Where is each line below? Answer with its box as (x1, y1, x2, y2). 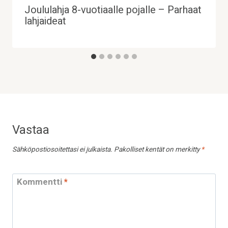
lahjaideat (24, 14, 66, 29)
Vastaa (12, 121, 49, 139)
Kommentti (16, 175, 64, 188)
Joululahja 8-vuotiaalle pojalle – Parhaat (24, 3, 202, 18)
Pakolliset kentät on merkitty (114, 145, 201, 155)
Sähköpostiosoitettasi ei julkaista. (12, 145, 112, 155)
